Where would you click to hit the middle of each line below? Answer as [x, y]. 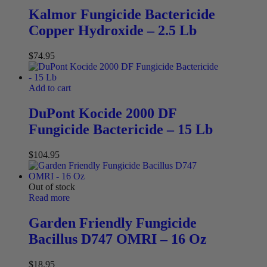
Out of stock [52, 187]
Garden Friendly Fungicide [113, 223]
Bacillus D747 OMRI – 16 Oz [118, 239]
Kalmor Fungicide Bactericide [122, 15]
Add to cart [50, 88]
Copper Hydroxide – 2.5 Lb [113, 31]
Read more [49, 197]
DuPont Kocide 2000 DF [103, 113]
